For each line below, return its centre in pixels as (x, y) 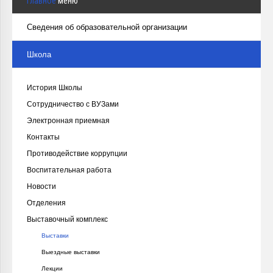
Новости (41, 186)
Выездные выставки (71, 252)
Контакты (43, 137)
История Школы (55, 88)
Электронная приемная (68, 121)
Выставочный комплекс (67, 219)
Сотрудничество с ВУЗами (73, 104)
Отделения (46, 203)
